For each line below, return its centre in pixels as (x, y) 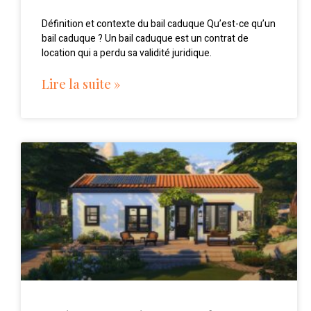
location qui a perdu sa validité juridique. (127, 53)
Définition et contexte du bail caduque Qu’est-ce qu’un (159, 24)
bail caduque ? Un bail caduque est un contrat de (145, 39)
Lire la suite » (81, 84)
